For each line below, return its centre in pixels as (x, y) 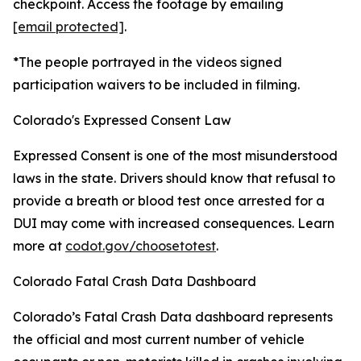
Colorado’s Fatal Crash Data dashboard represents (173, 317)
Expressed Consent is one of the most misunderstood (175, 156)
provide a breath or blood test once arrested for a (169, 201)
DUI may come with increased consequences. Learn (174, 223)
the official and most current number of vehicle (159, 339)
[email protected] (68, 27)
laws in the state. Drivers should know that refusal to (174, 178)
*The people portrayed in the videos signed (147, 62)
